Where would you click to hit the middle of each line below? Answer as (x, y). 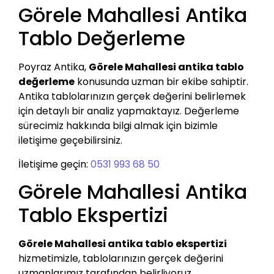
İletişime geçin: (54, 164)
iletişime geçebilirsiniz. (70, 141)
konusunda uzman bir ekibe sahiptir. (161, 82)
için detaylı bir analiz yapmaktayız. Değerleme (129, 111)
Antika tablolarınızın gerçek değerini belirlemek (132, 97)
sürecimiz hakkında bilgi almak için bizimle (118, 126)
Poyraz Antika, (54, 67)
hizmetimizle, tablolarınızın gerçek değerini (121, 258)
